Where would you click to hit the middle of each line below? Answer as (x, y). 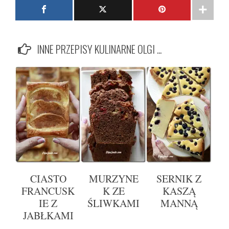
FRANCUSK (48, 191)
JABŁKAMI (48, 216)
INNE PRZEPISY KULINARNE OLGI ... (99, 49)
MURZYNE (113, 179)
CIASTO (48, 179)
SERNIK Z (179, 179)
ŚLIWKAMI (114, 203)
